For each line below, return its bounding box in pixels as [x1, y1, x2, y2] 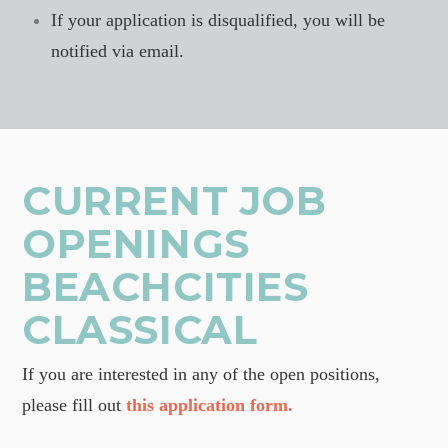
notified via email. [51, 41, 185, 62]
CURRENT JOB [22, 175, 327, 225]
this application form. [126, 394, 294, 415]
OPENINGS [22, 218, 250, 268]
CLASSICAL [22, 304, 258, 354]
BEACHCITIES [22, 261, 309, 311]
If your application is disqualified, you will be [51, 10, 386, 31]
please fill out [22, 394, 127, 415]
